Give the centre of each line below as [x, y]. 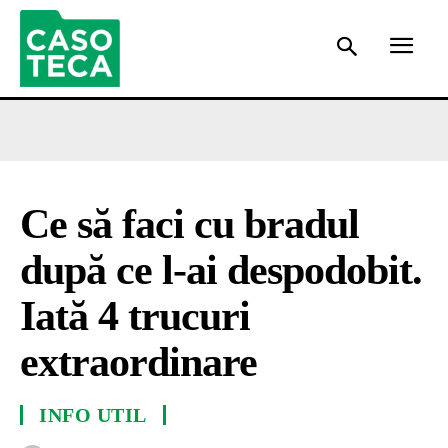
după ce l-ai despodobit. [221, 269]
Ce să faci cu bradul [189, 223]
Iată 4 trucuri [135, 315]
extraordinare [138, 361]
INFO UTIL [93, 414]
